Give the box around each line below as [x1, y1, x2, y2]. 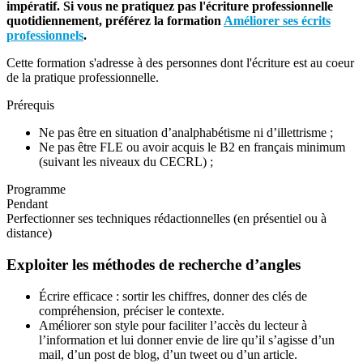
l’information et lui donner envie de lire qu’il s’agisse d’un [39, 332, 335, 347]
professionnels [6, 28, 83, 43]
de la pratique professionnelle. [6, 70, 159, 85]
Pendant [6, 197, 48, 211]
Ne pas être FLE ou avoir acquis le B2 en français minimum [39, 140, 345, 155]
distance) [6, 226, 52, 241]
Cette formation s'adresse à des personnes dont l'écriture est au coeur [6, 56, 354, 70]
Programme [6, 182, 66, 197]
